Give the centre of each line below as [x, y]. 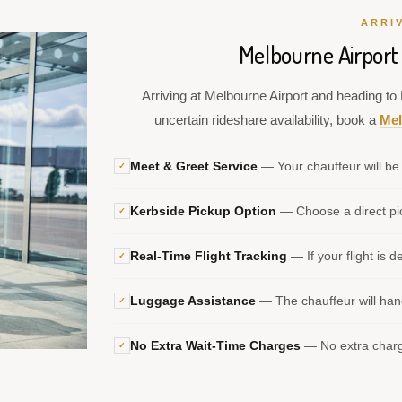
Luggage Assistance [193, 301]
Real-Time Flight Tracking [209, 256]
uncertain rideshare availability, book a [267, 120]
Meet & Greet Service [194, 166]
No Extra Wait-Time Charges [215, 345]
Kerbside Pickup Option [203, 211]
